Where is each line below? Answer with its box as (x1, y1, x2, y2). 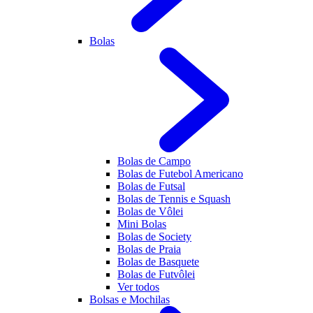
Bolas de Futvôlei (117, 268, 195, 280)
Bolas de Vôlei (117, 205, 183, 217)
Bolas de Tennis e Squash (117, 193, 231, 205)
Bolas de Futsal (117, 180, 185, 192)
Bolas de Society (117, 231, 191, 242)
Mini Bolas (117, 218, 166, 230)
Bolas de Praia (117, 243, 181, 255)
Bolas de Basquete (117, 256, 199, 268)
